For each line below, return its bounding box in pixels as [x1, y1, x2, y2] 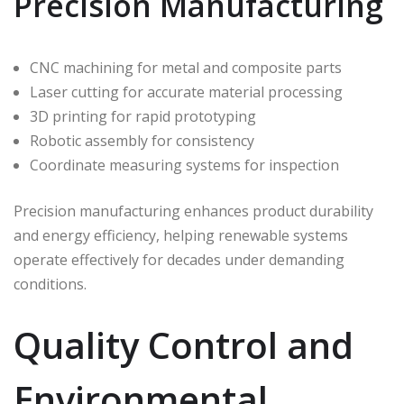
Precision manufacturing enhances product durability [14, 201, 373, 222]
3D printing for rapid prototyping [30, 106, 256, 127]
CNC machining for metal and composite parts [30, 58, 342, 78]
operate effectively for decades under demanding [14, 250, 344, 271]
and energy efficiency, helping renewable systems [14, 225, 348, 246]
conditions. [14, 274, 87, 295]
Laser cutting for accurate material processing [30, 82, 343, 103]
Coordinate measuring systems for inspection [30, 155, 339, 176]
